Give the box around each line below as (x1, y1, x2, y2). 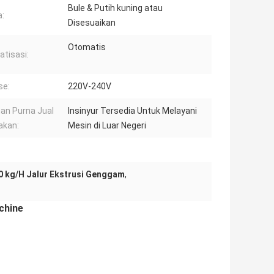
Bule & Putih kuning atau (68, 3, 163, 13)
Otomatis (68, 42, 106, 53)
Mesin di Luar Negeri (68, 120, 146, 131)
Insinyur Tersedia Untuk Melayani (68, 106, 197, 116)
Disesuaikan (68, 18, 116, 28)
